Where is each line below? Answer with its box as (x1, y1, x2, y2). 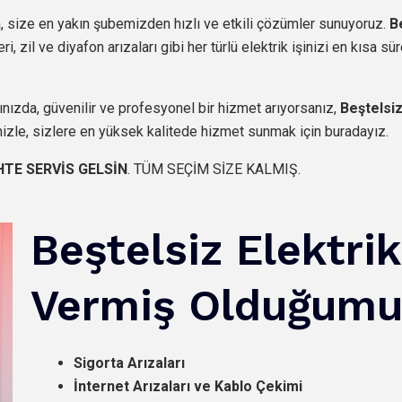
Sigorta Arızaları (73, 354, 185, 371)
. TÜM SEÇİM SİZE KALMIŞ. (127, 160, 301, 178)
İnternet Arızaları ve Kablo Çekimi (73, 377, 302, 395)
